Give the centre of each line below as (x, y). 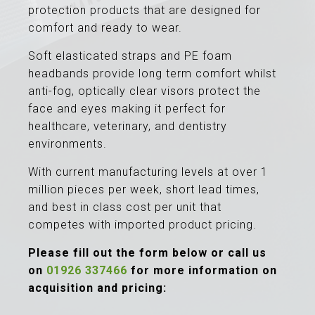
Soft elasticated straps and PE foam (130, 56)
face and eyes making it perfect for (127, 109)
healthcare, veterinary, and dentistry (128, 126)
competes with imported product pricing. (142, 225)
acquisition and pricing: (97, 288)
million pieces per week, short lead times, (144, 189)
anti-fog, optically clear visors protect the (144, 91)
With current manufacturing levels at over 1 (148, 172)
